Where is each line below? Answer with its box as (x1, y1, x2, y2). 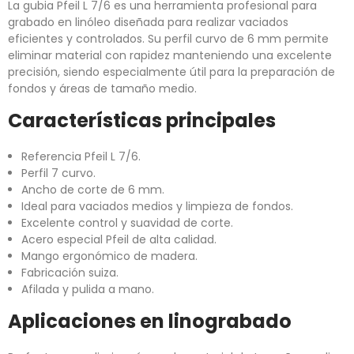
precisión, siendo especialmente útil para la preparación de (8, 64, 335, 81)
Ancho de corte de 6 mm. (21, 182, 164, 198)
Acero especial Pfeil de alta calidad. (21, 232, 217, 248)
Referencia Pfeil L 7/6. (21, 149, 141, 165)
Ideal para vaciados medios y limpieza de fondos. (21, 198, 293, 215)
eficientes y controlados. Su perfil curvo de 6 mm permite (8, 31, 329, 47)
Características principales (8, 107, 276, 134)
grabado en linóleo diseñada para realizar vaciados (8, 14, 288, 31)
